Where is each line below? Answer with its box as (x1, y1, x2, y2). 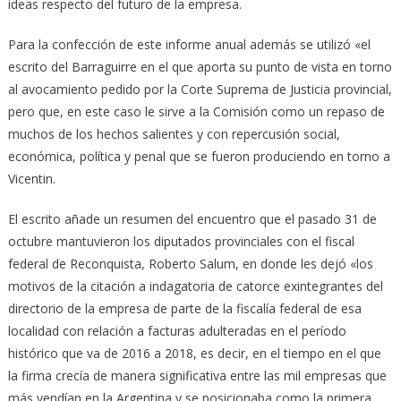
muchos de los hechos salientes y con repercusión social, (7, 125, 340, 143)
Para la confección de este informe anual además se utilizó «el (7, 36, 371, 54)
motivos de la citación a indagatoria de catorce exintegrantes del (7, 277, 383, 295)
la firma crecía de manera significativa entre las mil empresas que (7, 367, 387, 385)
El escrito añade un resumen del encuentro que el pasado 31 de (7, 210, 377, 228)
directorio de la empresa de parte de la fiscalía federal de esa (7, 300, 362, 318)
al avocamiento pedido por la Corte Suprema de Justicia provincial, (7, 81, 392, 98)
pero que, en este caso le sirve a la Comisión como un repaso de (7, 103, 385, 121)
